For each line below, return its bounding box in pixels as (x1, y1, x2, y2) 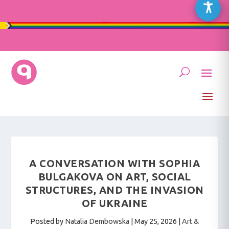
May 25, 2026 (134, 217, 177, 225)
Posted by (30, 217, 65, 225)
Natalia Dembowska (65, 217, 129, 225)
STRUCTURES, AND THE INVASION (25, 184, 204, 196)
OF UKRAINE (81, 197, 148, 209)
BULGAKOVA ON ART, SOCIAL (38, 171, 191, 182)
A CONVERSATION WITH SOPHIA (29, 157, 200, 169)
